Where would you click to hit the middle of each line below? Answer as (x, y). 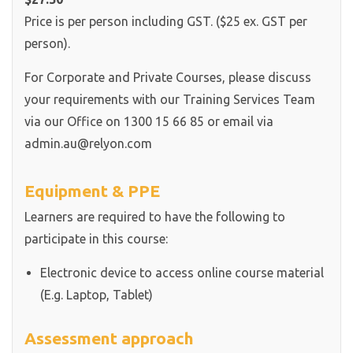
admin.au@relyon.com (88, 143)
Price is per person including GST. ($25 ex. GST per (166, 21)
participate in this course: (96, 239)
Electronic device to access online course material (182, 273)
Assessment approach (109, 338)
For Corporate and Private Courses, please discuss (168, 77)
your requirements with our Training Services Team (170, 99)
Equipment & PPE (92, 191)
